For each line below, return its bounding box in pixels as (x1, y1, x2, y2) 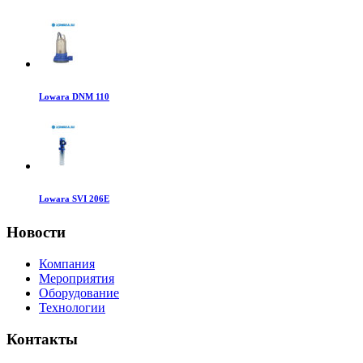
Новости (6, 224, 66, 241)
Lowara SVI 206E (39, 194, 109, 204)
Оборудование (39, 285, 119, 300)
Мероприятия (39, 271, 114, 285)
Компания (39, 256, 95, 271)
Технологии (39, 300, 105, 314)
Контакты (6, 330, 78, 348)
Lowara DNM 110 (39, 92, 109, 102)
